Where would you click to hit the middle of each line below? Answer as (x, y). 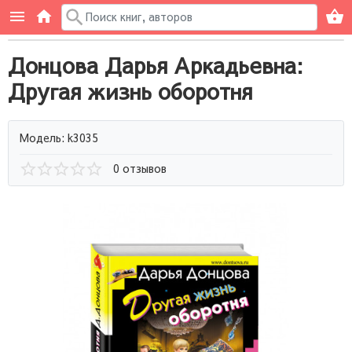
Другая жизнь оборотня (130, 91)
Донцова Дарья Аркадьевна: (156, 65)
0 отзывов (140, 168)
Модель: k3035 (59, 137)
